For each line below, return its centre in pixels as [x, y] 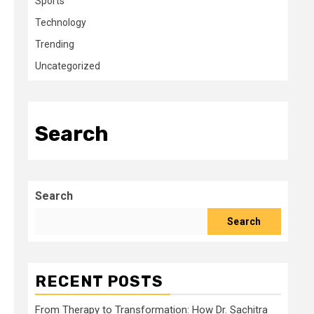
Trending [55, 44]
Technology [61, 22]
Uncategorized [68, 66]
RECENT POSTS [99, 281]
